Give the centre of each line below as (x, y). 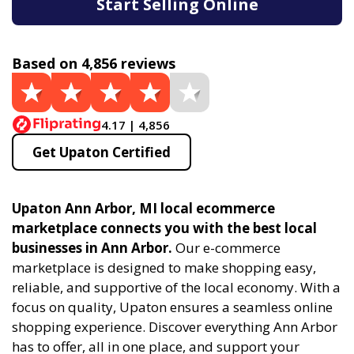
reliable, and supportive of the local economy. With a (176, 287)
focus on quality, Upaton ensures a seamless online (172, 307)
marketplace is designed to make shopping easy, (164, 267)
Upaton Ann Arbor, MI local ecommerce (143, 208)
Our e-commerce (226, 248)
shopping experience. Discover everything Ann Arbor (175, 327)
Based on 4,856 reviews (94, 63)
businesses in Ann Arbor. (92, 248)
